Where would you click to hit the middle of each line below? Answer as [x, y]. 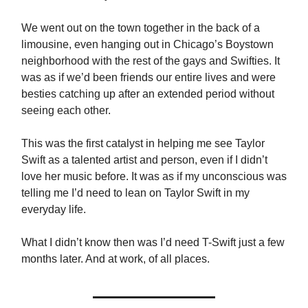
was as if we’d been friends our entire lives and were [148, 77]
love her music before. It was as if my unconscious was [154, 176]
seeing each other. [66, 110]
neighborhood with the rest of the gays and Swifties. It [151, 61]
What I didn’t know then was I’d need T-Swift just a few [153, 242]
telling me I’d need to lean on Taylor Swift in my [135, 193]
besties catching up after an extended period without [148, 94]
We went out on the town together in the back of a [141, 28]
